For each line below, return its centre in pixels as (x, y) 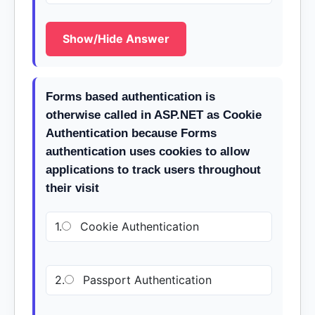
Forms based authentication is (130, 97)
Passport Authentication (146, 280)
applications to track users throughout (153, 170)
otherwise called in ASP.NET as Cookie (154, 115)
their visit (72, 188)
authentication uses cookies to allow (148, 152)
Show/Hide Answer (116, 39)
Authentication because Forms (131, 133)
